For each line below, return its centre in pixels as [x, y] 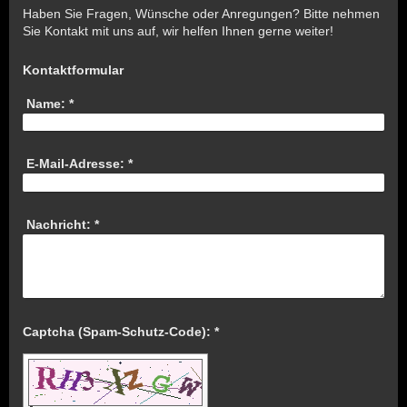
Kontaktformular [73, 69]
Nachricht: [58, 225]
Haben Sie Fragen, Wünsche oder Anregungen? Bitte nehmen [201, 13]
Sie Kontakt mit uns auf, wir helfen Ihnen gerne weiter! [178, 30]
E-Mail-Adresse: [75, 164]
